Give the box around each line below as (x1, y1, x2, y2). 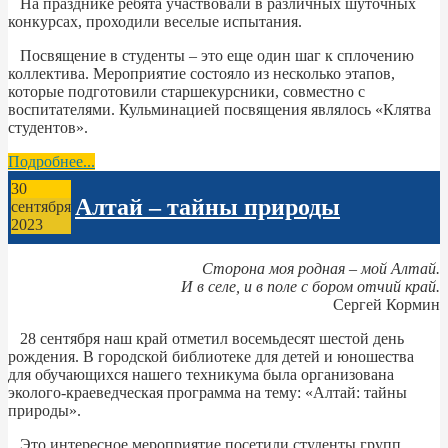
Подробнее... (8, 152, 95, 170)
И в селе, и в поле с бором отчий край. (181, 277, 440, 295)
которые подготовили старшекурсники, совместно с (8, 82, 365, 100)
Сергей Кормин (333, 295, 440, 313)
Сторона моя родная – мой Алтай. (202, 259, 440, 277)
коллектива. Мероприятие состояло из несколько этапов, (8, 64, 395, 82)
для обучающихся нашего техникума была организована (8, 365, 394, 383)
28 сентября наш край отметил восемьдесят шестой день (8, 329, 404, 347)
